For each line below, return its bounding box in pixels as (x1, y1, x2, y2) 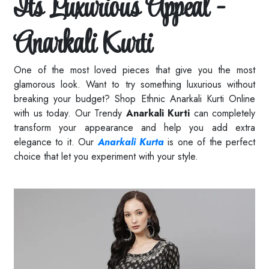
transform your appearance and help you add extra (14, 121, 255, 135)
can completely (190, 106, 255, 121)
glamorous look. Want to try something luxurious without (14, 77, 255, 92)
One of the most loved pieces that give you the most (14, 63, 255, 77)
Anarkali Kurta (97, 135, 165, 150)
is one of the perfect (164, 135, 256, 150)
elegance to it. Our (14, 135, 98, 150)
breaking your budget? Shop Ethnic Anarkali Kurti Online (14, 92, 255, 106)
